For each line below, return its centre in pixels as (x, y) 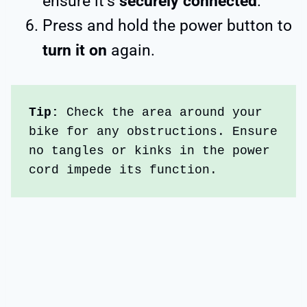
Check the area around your (165, 112)
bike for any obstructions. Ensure (153, 131)
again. (135, 50)
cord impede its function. (127, 170)
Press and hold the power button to (167, 25)
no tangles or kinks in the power (150, 150)
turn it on (77, 50)
